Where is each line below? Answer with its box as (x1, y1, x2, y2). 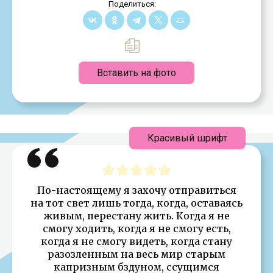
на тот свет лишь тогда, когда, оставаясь (30, 196, 243, 209)
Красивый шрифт (147, 132, 227, 144)
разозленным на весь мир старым (48, 247, 225, 260)
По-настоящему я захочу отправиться (37, 183, 236, 196)
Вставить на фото (97, 66, 176, 79)
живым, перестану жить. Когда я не (43, 209, 230, 222)
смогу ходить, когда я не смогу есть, (42, 222, 231, 235)
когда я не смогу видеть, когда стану (41, 235, 232, 247)
